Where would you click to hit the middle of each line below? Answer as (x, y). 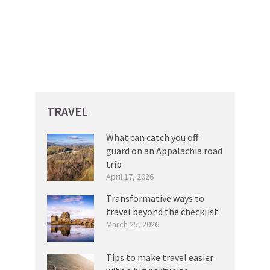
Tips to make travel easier (160, 257)
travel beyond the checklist (162, 212)
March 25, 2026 (133, 224)
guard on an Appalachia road (164, 151)
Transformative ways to (155, 198)
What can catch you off (152, 137)
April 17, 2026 (130, 177)
